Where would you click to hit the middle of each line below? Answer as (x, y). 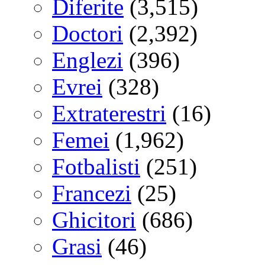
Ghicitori (94, 219)
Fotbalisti (96, 166)
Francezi (92, 193)
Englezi (88, 60)
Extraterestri (109, 113)
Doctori (88, 33)
